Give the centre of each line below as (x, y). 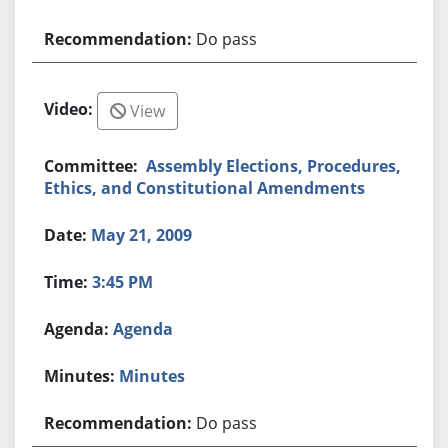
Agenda (143, 328)
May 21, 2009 (142, 234)
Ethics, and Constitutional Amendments (205, 187)
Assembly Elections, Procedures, (274, 165)
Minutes (152, 375)
